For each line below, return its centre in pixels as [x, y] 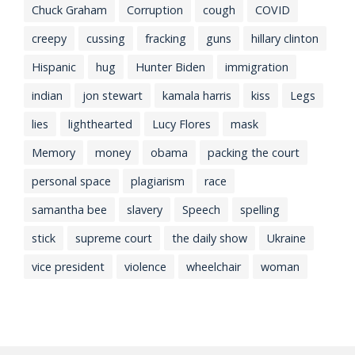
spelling [260, 209]
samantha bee [69, 209]
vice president [68, 266]
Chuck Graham [69, 10]
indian [47, 95]
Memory [53, 152]
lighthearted [100, 124]
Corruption [155, 10]
